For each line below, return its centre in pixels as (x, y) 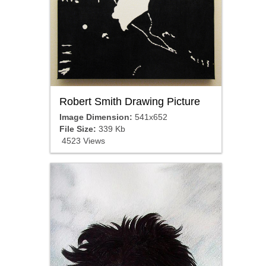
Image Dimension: (96, 117)
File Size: (77, 129)
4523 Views (82, 140)
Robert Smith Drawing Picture (129, 101)
